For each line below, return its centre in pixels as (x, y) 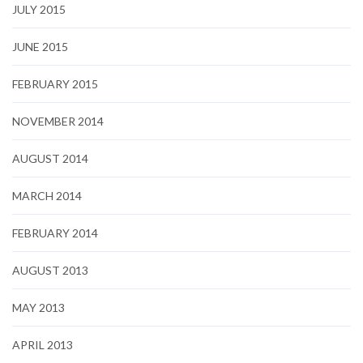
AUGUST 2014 (50, 158)
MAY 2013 (38, 307)
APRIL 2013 (43, 345)
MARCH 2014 (47, 196)
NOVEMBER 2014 (58, 121)
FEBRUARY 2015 (55, 84)
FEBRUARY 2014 (55, 233)
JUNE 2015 (40, 47)
